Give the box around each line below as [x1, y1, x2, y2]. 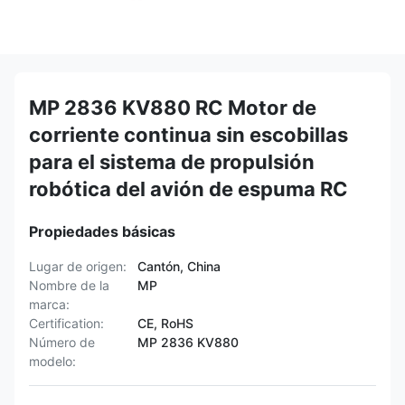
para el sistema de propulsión [29, 150, 315, 174]
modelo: [29, 353, 76, 369]
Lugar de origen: [29, 259, 127, 274]
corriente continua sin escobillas [29, 123, 348, 146]
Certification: [29, 316, 104, 331]
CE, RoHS [137, 316, 193, 331]
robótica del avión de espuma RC [29, 177, 348, 201]
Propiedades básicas [29, 222, 175, 240]
